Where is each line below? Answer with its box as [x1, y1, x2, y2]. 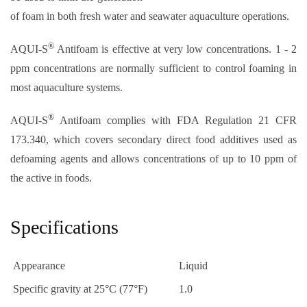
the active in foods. [10, 171, 92, 184]
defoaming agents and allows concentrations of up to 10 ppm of [10, 152, 297, 164]
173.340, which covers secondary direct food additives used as [10, 133, 297, 145]
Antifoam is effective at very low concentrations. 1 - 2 [54, 42, 297, 55]
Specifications [10, 216, 119, 238]
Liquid [179, 259, 208, 271]
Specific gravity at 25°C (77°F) [13, 282, 147, 295]
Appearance [13, 259, 65, 271]
